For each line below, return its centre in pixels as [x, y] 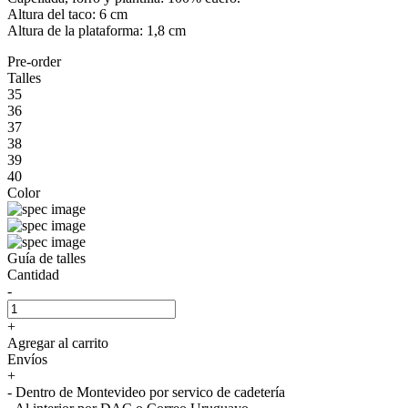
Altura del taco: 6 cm [67, 14]
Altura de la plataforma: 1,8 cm [97, 30]
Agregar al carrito [58, 342]
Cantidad [33, 274]
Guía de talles [46, 258]
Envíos [27, 359]
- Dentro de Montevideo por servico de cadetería [146, 392]
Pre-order [34, 61]
